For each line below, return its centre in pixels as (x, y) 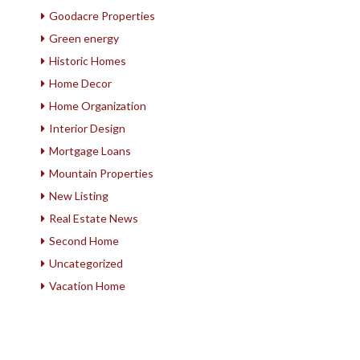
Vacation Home (87, 286)
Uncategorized (86, 263)
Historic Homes (88, 61)
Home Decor (80, 83)
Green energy (84, 38)
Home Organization (98, 106)
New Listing (79, 196)
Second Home (84, 241)
